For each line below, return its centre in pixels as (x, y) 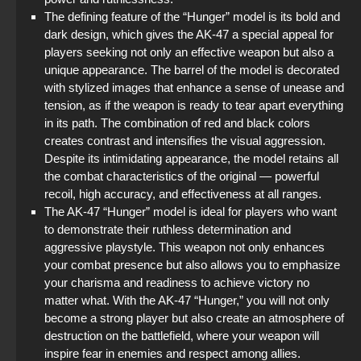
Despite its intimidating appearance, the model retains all (191, 159)
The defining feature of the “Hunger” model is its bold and (192, 17)
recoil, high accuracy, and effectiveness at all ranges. (183, 194)
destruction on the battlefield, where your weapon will (182, 336)
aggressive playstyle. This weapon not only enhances (185, 247)
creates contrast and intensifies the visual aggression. (185, 141)
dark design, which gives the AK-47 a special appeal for (189, 35)
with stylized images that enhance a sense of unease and (194, 88)
